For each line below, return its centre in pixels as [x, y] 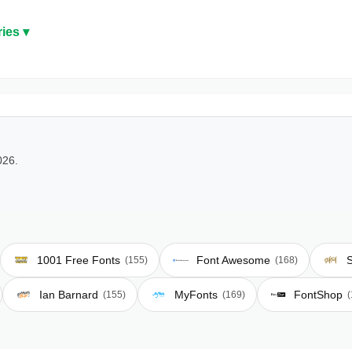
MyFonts [196, 295]
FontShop [318, 295]
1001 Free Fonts [79, 260]
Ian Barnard [69, 295]
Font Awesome [233, 260]
